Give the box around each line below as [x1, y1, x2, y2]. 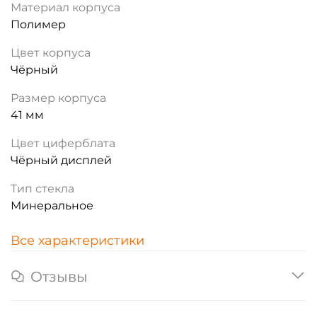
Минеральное [11, 198, 93, 212]
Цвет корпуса [11, 45, 91, 59]
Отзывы [30, 267, 88, 285]
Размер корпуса [11, 91, 106, 105]
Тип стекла [11, 181, 74, 195]
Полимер [11, 17, 66, 31]
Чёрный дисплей [11, 153, 112, 167]
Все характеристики [11, 232, 144, 248]
